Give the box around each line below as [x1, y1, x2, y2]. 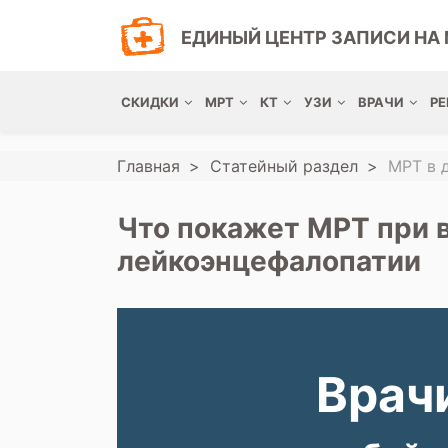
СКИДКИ [121, 94, 179, 110]
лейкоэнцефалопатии [117, 244, 421, 278]
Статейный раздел [210, 156, 358, 176]
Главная [117, 156, 180, 176]
